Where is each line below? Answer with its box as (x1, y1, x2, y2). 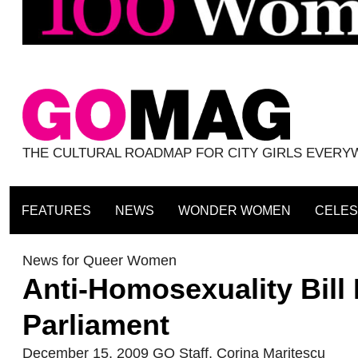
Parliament (22, 308, 169, 342)
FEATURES (21, 203, 91, 218)
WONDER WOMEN (177, 203, 291, 218)
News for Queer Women (22, 253, 177, 269)
